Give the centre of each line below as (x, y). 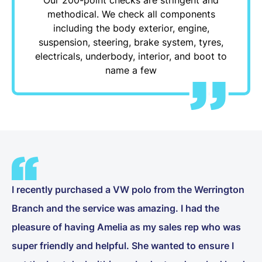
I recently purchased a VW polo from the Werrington (128, 189)
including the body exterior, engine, (131, 28)
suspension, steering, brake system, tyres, (131, 42)
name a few (131, 70)
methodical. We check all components (131, 14)
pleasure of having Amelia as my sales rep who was (126, 227)
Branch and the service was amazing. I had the (116, 208)
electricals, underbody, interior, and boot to (131, 56)
